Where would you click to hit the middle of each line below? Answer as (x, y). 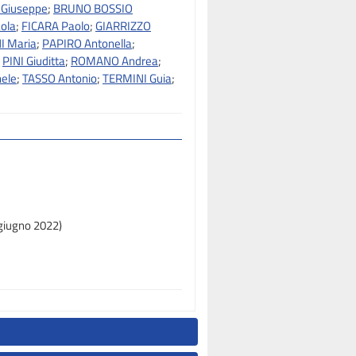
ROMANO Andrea (114, 61)
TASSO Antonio (60, 78)
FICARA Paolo (56, 26)
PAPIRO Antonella (87, 43)
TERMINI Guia (137, 78)
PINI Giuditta (34, 61)
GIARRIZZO (123, 26)
